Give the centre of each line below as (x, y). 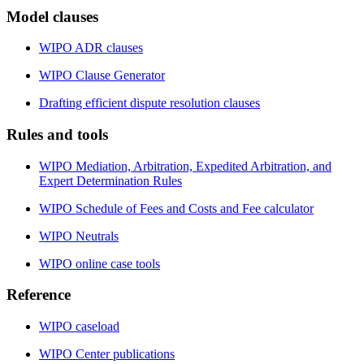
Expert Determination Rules (110, 180)
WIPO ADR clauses (91, 48)
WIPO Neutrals (79, 236)
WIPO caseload (79, 327)
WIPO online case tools (100, 263)
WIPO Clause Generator (102, 76)
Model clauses (52, 16)
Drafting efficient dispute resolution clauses (149, 103)
